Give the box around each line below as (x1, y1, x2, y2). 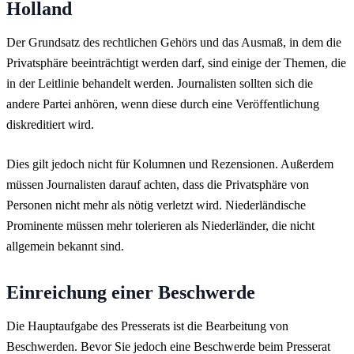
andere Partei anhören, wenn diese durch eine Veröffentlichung (6, 96, 319, 111)
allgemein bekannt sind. (6, 239, 124, 253)
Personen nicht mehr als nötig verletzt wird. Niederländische (6, 198, 306, 212)
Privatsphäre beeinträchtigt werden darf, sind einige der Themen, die (6, 55, 346, 70)
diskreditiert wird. (6, 117, 94, 131)
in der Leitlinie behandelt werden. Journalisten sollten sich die (6, 76, 313, 90)
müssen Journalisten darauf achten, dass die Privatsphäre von (6, 177, 309, 191)
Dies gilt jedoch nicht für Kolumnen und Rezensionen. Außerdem (6, 156, 333, 171)
